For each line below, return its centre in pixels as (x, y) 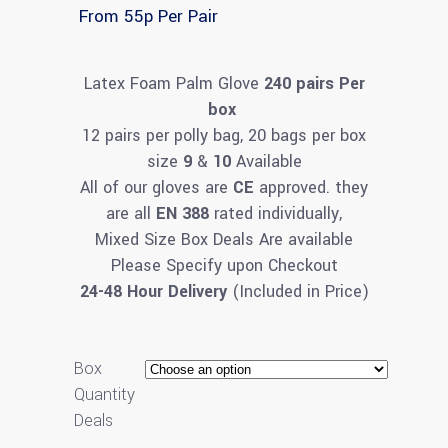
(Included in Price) (297, 291)
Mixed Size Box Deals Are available (224, 239)
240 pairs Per (311, 83)
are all (131, 213)
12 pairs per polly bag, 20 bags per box (224, 135)
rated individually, (275, 213)
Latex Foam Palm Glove (171, 83)
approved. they (311, 187)
